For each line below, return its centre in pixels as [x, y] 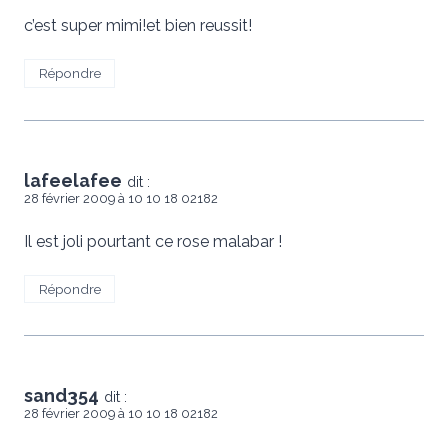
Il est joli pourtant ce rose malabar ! [153, 241]
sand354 [61, 396]
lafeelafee [73, 180]
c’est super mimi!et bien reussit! [138, 25]
